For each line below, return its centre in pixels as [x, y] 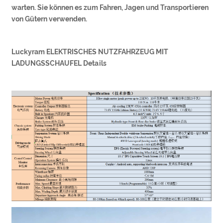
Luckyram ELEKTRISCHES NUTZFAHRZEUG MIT [90, 52]
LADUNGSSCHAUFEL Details [59, 63]
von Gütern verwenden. [50, 19]
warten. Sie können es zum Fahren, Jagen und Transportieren [110, 7]
